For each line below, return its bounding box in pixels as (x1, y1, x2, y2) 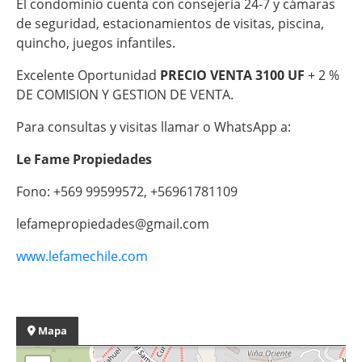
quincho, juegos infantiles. (16, 33, 175, 52)
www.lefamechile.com (16, 246, 151, 265)
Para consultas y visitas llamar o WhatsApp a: (16, 117, 291, 136)
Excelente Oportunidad (16, 65, 160, 84)
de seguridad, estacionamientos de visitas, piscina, (16, 14, 324, 32)
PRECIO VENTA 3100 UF (160, 65, 308, 84)
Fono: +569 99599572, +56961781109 (16, 182, 238, 200)
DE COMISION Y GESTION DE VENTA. (16, 85, 234, 103)
